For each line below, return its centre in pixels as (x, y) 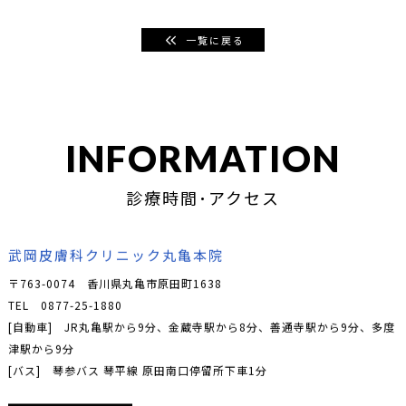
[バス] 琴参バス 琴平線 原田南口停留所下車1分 (137, 370)
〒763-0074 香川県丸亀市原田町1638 (115, 283)
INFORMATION (203, 159)
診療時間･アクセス (203, 198)
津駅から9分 (41, 348)
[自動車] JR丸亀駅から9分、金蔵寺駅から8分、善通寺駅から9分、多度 (201, 326)
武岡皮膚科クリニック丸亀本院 (116, 255)
